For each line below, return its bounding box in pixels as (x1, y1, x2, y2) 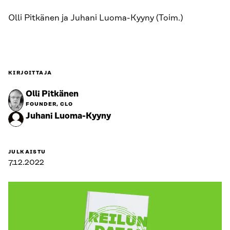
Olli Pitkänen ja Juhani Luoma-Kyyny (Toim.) (8, 13, 183, 23)
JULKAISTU (8, 149, 46, 155)
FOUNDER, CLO (26, 101, 73, 107)
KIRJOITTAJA (8, 70, 52, 76)
